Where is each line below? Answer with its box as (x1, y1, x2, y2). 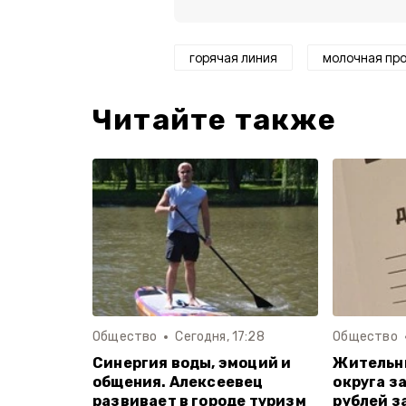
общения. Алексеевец (92, 373, 264, 391)
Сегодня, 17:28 (175, 329, 265, 344)
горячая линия (189, 50, 277, 65)
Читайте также (92, 102, 337, 137)
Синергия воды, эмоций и (92, 354, 292, 372)
